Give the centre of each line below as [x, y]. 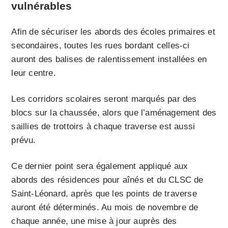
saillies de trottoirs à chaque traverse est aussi [103, 126]
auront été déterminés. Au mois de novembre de [105, 207]
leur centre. [34, 73]
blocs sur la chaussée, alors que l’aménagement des [114, 112]
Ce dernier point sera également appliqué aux [100, 166]
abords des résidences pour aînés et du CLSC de [107, 180]
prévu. [24, 140]
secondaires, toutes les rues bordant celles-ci [101, 45]
